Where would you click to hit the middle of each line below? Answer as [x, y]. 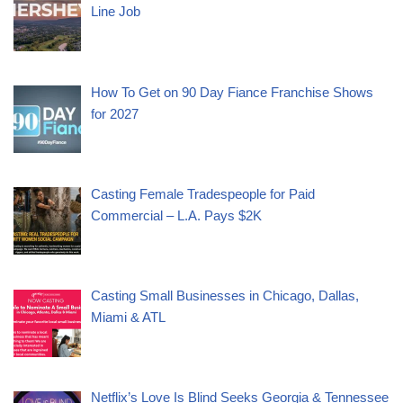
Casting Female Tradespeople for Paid [203, 193]
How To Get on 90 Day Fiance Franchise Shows [233, 92]
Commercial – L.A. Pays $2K [177, 215]
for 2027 [115, 113]
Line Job [116, 12]
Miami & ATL [129, 318]
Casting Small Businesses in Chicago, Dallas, [225, 296]
